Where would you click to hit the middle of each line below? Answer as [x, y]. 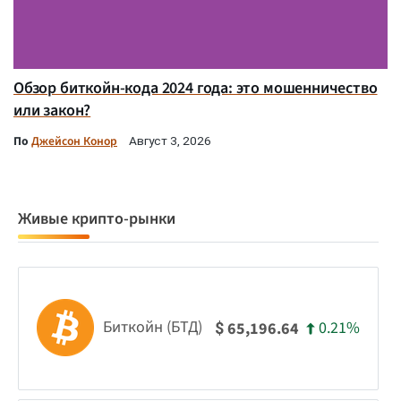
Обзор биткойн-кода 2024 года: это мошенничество [196, 89]
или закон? [52, 111]
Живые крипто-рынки [97, 219]
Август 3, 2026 [170, 141]
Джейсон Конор [74, 141]
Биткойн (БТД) [153, 327]
